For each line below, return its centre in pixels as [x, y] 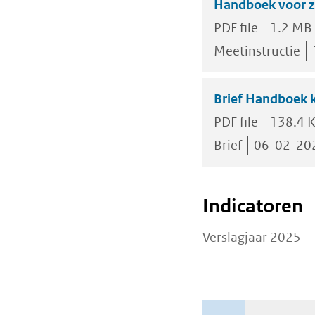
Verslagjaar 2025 [252, 237]
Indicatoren [253, 205]
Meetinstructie [257, 51]
